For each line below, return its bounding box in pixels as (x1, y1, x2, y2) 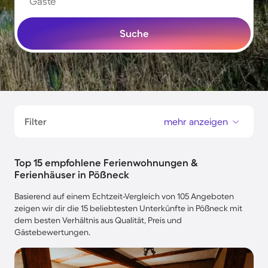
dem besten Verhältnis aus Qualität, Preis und (14, 215, 182, 225)
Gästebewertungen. (14, 227, 90, 237)
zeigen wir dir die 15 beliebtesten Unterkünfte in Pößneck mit (14, 203, 242, 213)
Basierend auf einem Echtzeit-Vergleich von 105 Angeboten (14, 191, 234, 201)
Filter (25, 116, 47, 127)
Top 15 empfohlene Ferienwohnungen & (14, 157, 198, 168)
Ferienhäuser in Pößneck (14, 169, 129, 180)
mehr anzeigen (164, 116, 228, 127)
